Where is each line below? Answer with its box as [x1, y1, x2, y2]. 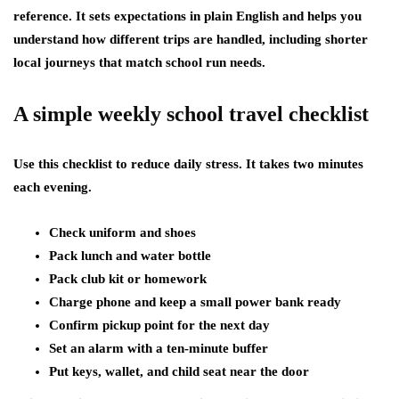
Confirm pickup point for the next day [49, 318, 270, 332]
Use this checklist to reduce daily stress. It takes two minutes [13, 157, 363, 171]
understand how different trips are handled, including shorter [13, 32, 368, 46]
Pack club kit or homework [49, 272, 207, 286]
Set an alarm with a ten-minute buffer [49, 341, 268, 355]
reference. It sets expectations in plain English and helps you [13, 9, 362, 23]
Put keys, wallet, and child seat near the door [49, 364, 309, 379]
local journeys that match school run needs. [13, 55, 265, 69]
